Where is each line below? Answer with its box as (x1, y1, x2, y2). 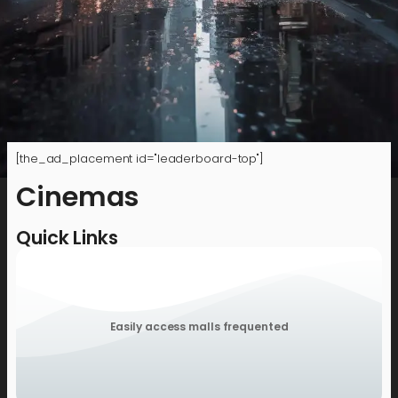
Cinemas (16, 178, 139, 216)
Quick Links (16, 225, 118, 251)
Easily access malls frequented (109, 319, 289, 334)
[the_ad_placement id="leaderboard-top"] (16, 151, 264, 166)
